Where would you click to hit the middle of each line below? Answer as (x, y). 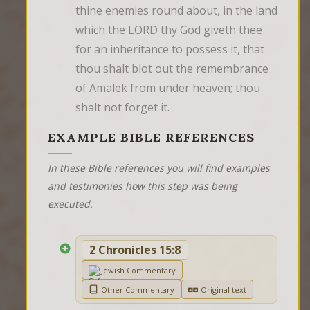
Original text (224, 289)
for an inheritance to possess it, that (170, 49)
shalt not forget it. (122, 108)
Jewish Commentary (138, 270)
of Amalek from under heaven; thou (168, 88)
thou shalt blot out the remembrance (172, 69)
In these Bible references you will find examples (159, 168)
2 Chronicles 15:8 (135, 250)
